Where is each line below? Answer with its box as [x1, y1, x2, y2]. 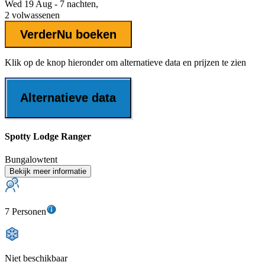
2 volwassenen [5, 10, 60, 21]
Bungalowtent [5, 154, 57, 164]
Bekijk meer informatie [9, 166, 86, 176]
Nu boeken [57, 27, 117, 41]
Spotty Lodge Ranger [5, 131, 91, 141]
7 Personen [5, 206, 46, 216]
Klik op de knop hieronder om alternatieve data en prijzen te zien [5, 57, 246, 68]
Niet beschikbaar [5, 253, 67, 263]
